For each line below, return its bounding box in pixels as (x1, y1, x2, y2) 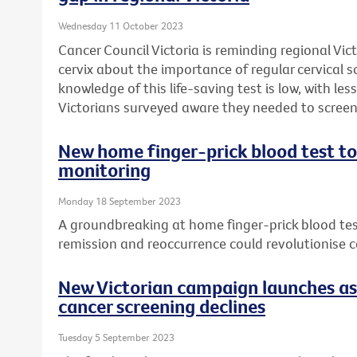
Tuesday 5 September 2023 (58, 331, 175, 344)
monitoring (58, 157, 151, 182)
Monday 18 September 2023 (58, 194, 181, 207)
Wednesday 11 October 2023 (58, 19, 183, 33)
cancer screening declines (58, 294, 265, 319)
